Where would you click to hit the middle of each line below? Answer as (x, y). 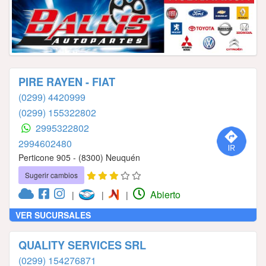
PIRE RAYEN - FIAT (67, 82)
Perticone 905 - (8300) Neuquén (79, 158)
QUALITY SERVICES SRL (82, 246)
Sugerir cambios (51, 175)
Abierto (164, 195)
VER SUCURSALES (53, 215)
